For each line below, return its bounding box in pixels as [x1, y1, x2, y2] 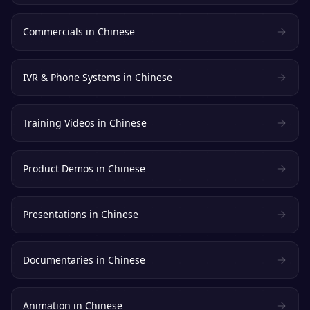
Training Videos [23, 116, 95, 129]
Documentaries [23, 253, 93, 266]
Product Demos [23, 162, 93, 175]
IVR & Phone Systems [23, 71, 120, 84]
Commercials [23, 25, 83, 38]
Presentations [23, 208, 86, 221]
